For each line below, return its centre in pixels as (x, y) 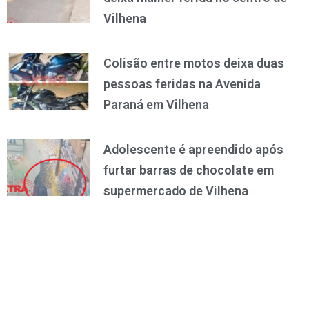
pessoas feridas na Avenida (182, 84)
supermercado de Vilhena (176, 191)
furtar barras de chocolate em (188, 170)
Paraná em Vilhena (156, 105)
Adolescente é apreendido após (193, 150)
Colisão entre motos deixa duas (193, 63)
